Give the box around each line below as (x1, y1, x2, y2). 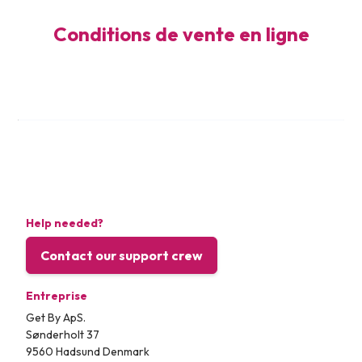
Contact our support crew (40, 247, 204, 263)
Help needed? (26, 216, 104, 230)
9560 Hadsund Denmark (26, 344, 150, 359)
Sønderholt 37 (26, 327, 100, 342)
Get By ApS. (26, 310, 86, 325)
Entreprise (26, 288, 88, 303)
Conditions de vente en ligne (53, 22, 309, 46)
